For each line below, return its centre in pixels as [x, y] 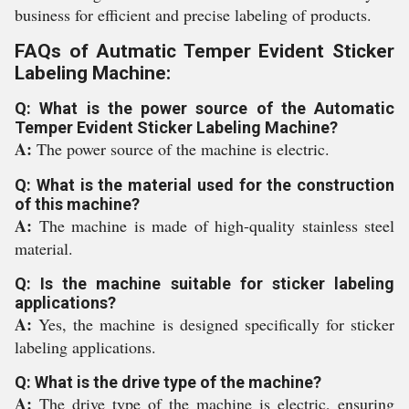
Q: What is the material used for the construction [204, 184]
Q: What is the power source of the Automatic [204, 108]
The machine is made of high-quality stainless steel [216, 225]
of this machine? [77, 204]
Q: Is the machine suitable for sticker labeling [204, 283]
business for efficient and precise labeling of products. [193, 14]
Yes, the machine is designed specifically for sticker [216, 324]
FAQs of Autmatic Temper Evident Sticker [204, 51]
